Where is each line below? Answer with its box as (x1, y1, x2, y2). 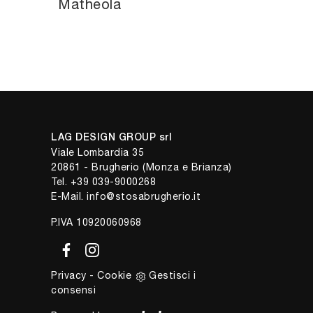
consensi (51, 284, 96, 296)
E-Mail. (51, 190, 87, 202)
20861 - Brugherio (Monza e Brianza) (51, 161, 232, 173)
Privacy (51, 270, 87, 282)
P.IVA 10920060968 (51, 216, 142, 228)
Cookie (97, 270, 131, 282)
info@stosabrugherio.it (87, 190, 201, 202)
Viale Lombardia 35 (51, 146, 144, 158)
